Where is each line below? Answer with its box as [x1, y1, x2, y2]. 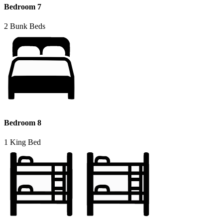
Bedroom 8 [4, 118, 41, 127]
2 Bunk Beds [4, 22, 45, 31]
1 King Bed [4, 137, 41, 146]
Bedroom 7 [4, 2, 41, 11]
